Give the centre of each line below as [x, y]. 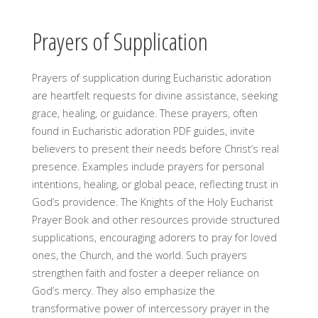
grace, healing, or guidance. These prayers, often [144, 113]
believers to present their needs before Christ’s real [155, 148]
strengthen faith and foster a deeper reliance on [145, 273]
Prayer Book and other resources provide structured [155, 219]
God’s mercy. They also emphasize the [123, 290]
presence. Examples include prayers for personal [148, 166]
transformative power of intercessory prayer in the [150, 308]
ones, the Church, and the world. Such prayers [139, 255]
